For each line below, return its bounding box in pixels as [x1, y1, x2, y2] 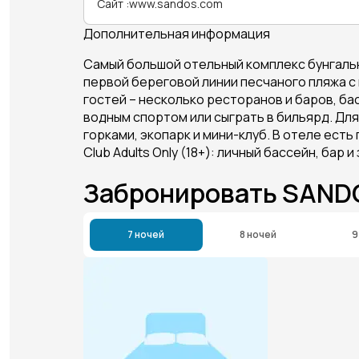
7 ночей [127, 227, 165, 241]
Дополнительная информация [83, 24, 270, 42]
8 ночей [240, 227, 277, 241]
